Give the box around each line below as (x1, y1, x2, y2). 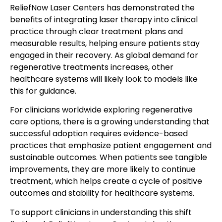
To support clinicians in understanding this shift (10, 206, 192, 218)
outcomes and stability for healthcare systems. (10, 187, 194, 199)
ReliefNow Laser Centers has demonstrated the (10, 1, 195, 13)
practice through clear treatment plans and (10, 25, 183, 37)
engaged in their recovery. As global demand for (10, 49, 198, 61)
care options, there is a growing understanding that (10, 116, 210, 128)
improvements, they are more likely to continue (10, 164, 196, 175)
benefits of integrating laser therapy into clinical (10, 13, 198, 25)
